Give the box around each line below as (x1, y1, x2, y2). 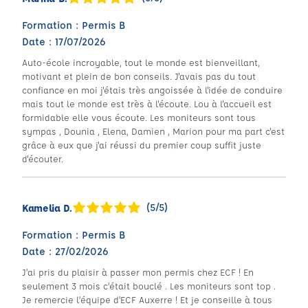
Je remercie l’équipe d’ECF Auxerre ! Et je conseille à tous (22, 294, 272, 305)
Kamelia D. (22, 201, 72, 214)
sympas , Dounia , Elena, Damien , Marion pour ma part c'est (22, 125, 285, 137)
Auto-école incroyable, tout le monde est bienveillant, (22, 56, 260, 68)
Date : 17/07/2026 (22, 35, 106, 48)
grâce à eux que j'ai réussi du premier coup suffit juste (22, 139, 261, 151)
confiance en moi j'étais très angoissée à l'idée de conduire (22, 84, 283, 96)
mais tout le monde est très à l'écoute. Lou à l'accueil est (22, 98, 272, 109)
